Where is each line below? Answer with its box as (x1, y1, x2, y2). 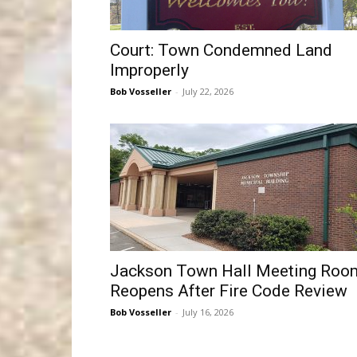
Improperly (110, 61, 189, 80)
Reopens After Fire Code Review (110, 281, 347, 300)
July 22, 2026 (182, 85, 233, 97)
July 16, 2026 (182, 306, 233, 318)
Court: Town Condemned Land (110, 41, 332, 60)
